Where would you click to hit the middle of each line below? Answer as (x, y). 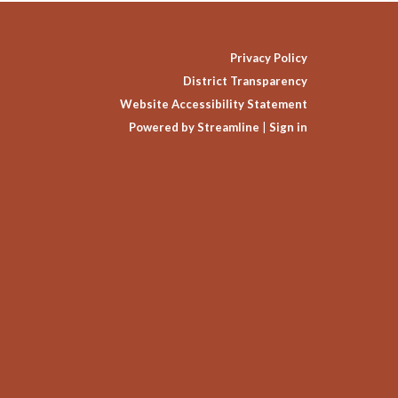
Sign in (288, 127)
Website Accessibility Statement (214, 104)
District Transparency (245, 81)
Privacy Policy (269, 58)
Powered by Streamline (194, 127)
